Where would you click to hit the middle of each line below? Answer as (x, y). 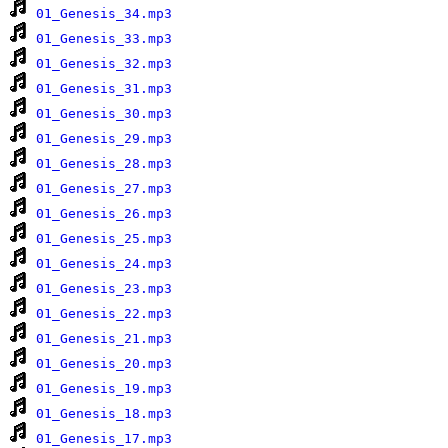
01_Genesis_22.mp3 (104, 313)
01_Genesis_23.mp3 (104, 288)
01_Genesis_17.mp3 (104, 438)
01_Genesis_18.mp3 (104, 413)
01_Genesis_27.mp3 (104, 188)
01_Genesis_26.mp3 (104, 213)
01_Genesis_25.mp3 (104, 238)
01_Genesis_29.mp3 (104, 138)
